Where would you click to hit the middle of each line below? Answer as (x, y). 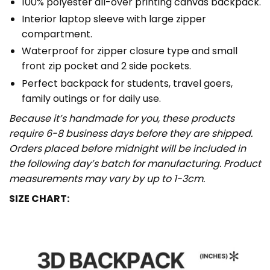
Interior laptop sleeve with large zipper (114, 19)
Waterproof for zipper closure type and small (129, 51)
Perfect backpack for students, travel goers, (127, 83)
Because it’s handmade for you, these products (122, 118)
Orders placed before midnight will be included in (127, 148)
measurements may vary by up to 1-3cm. (107, 178)
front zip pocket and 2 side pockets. (107, 66)
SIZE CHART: (39, 198)
